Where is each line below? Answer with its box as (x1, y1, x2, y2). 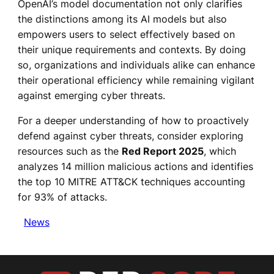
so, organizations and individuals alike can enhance (17, 59, 255, 72)
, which (203, 145, 236, 158)
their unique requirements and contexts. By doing (17, 43, 246, 56)
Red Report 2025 (121, 145, 204, 158)
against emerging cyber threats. (17, 89, 165, 102)
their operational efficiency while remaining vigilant (17, 74, 254, 87)
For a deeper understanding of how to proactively (17, 114, 249, 127)
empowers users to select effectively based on (17, 28, 235, 41)
